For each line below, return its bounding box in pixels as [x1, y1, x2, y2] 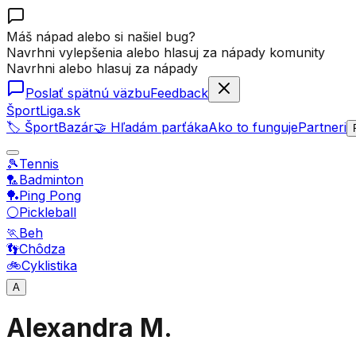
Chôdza [19, 241, 65, 257]
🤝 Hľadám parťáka [94, 119, 208, 135]
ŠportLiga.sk [6, 103, 80, 118]
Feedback [150, 85, 208, 101]
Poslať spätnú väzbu [25, 85, 150, 101]
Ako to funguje [208, 119, 298, 135]
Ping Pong [19, 188, 81, 203]
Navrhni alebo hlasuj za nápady [6, 60, 198, 76]
